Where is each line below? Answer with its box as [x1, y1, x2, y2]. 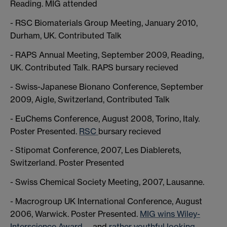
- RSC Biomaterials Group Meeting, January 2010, [10, 18, 198, 28]
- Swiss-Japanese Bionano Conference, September [10, 81, 203, 92]
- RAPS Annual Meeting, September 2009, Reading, [10, 50, 204, 60]
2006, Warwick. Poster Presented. [10, 209, 140, 219]
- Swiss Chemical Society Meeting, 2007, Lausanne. [10, 177, 204, 187]
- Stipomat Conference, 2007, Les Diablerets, [10, 145, 181, 156]
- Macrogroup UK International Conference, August [10, 196, 202, 207]
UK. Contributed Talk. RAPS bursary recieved [10, 62, 178, 73]
